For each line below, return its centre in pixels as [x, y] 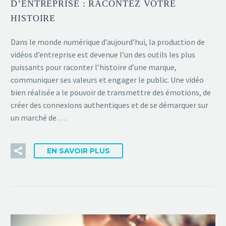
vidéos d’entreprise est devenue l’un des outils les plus [103, 55]
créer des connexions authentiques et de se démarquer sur [109, 105]
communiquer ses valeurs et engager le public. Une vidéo [107, 80]
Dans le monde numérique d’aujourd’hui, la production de [108, 42]
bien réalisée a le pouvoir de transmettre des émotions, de [111, 93]
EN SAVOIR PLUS [78, 151]
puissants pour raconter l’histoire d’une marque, [94, 67]
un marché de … [38, 118]
